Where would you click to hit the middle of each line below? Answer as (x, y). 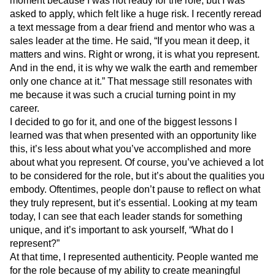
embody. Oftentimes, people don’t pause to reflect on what (135, 189)
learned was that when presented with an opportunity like (133, 135)
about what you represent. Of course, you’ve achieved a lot (137, 162)
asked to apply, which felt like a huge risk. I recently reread (136, 14)
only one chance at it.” (57, 81)
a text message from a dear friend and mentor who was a (132, 27)
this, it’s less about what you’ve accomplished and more (130, 149)
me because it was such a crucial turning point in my (123, 95)
